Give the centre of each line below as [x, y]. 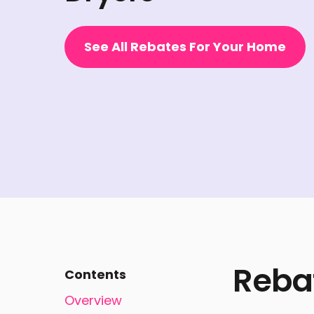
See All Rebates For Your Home [185, 47]
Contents [95, 274]
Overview [93, 300]
